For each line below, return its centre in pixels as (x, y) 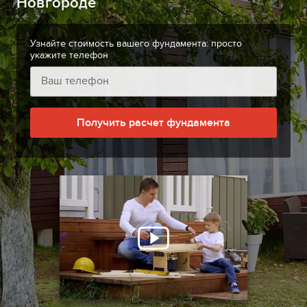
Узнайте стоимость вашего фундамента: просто (136, 44)
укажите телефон (69, 56)
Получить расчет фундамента (153, 122)
